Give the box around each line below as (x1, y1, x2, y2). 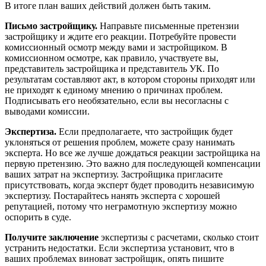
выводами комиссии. (5, 106, 90, 116)
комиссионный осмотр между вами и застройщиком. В (5, 42, 227, 52)
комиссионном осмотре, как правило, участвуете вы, (5, 52, 218, 63)
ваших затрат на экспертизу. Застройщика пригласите (5, 169, 223, 179)
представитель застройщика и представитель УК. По (5, 63, 219, 74)
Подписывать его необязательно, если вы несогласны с (5, 95, 229, 106)
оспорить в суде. (5, 211, 71, 222)
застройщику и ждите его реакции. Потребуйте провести (5, 31, 236, 42)
